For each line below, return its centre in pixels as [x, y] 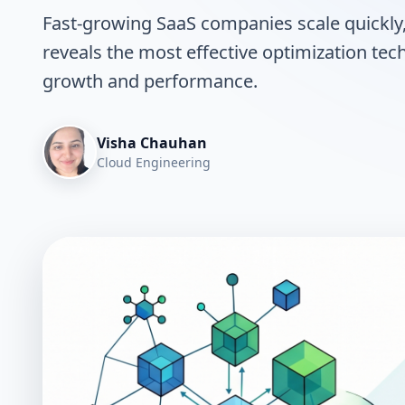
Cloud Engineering [154, 162]
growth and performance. [150, 81]
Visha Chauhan [152, 143]
